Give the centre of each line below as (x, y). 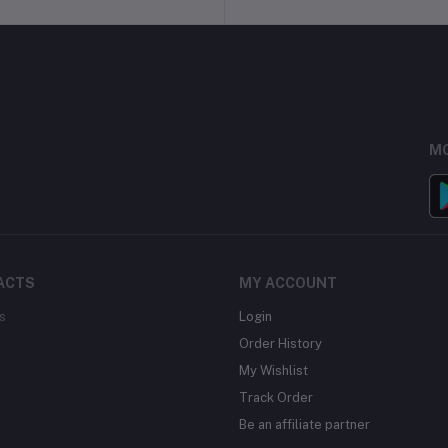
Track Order (276, 397)
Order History (280, 343)
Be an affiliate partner (304, 424)
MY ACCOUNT (288, 283)
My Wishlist (273, 370)
